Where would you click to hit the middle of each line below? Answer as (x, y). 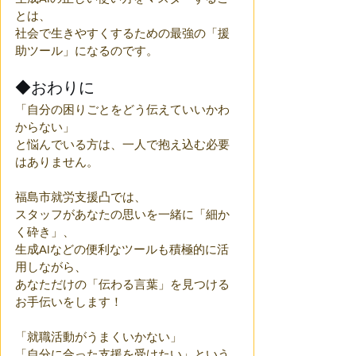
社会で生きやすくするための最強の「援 (122, 33)
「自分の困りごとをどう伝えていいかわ (122, 109)
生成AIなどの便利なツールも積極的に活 (122, 249)
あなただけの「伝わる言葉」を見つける (122, 284)
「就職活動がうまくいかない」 (99, 337)
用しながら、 (51, 267)
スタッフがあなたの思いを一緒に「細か (122, 214)
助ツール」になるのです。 (87, 50)
